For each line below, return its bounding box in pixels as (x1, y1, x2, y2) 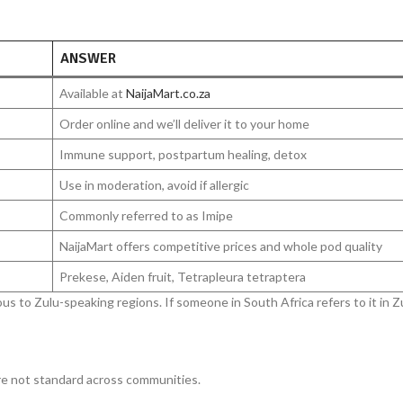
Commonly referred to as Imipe (59, 208, 233, 224)
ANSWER (60, 49, 116, 68)
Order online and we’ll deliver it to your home (59, 116, 309, 132)
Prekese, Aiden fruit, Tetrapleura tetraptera (59, 269, 306, 285)
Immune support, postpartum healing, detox (59, 147, 307, 163)
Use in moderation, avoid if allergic (59, 177, 249, 193)
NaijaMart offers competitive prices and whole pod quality (59, 238, 382, 255)
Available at (59, 85, 126, 102)
